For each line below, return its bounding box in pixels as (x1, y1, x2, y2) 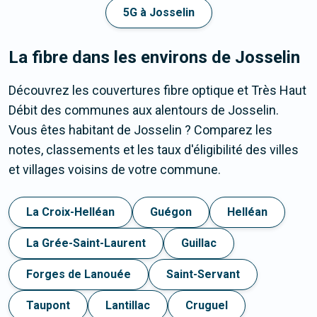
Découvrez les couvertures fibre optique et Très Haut (8, 83, 306, 98)
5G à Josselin (122, 6, 195, 20)
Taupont (26, 299, 70, 313)
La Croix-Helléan (26, 205, 115, 219)
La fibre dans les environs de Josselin (8, 47, 300, 68)
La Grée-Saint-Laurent (26, 236, 146, 250)
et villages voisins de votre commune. (8, 162, 221, 178)
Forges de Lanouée (26, 267, 131, 282)
